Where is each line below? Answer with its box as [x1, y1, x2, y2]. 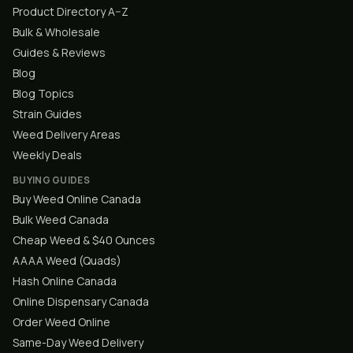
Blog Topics [13, 86, 74, 101]
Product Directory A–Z [13, 4, 128, 19]
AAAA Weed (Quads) [13, 253, 121, 268]
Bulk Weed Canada [13, 212, 109, 227]
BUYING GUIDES [13, 173, 90, 187]
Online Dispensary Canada [13, 294, 149, 309]
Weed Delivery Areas [13, 127, 121, 142]
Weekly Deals [13, 147, 82, 162]
